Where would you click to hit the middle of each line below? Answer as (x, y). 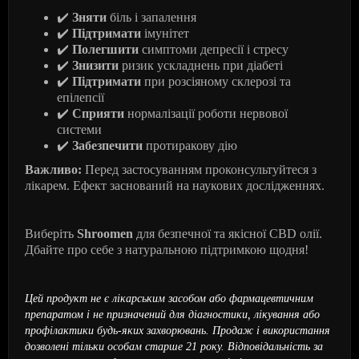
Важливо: (53, 169)
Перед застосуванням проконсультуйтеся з (199, 169)
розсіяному (198, 81)
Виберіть (51, 234)
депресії (222, 49)
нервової (264, 113)
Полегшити (105, 49)
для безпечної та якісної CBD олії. (229, 234)
